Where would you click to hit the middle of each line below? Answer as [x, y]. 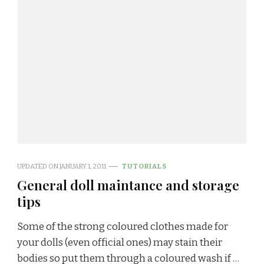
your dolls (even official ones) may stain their [120, 242]
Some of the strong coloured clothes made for [123, 226]
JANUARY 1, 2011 [83, 166]
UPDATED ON [38, 166]
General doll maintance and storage [128, 184]
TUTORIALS [144, 166]
